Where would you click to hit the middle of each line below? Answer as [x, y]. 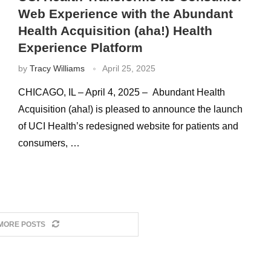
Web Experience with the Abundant [125, 14]
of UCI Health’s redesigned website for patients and [128, 126]
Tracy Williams [57, 68]
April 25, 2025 [129, 68]
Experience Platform [80, 47]
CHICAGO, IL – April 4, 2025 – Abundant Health [121, 92]
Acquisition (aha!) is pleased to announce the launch [130, 109]
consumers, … [49, 143]
